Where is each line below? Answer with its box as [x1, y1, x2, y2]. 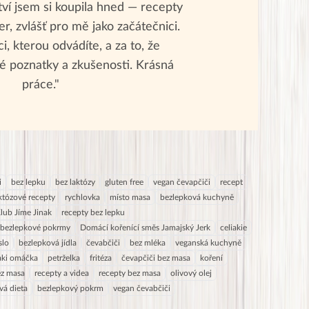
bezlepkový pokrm [37, 283, 103, 292]
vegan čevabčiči [113, 283, 170, 292]
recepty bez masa [99, 268, 161, 277]
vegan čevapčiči [153, 177, 210, 186]
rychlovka [65, 192, 100, 201]
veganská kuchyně [175, 238, 241, 247]
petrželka [48, 253, 80, 262]
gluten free [105, 177, 143, 186]
